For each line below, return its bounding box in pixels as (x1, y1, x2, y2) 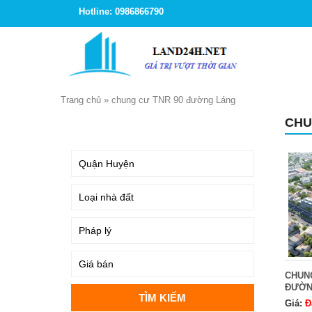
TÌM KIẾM (75, 120, 116, 130)
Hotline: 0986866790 (79, 6, 164, 17)
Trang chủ (61, 95, 101, 105)
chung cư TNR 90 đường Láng (111, 95, 235, 105)
